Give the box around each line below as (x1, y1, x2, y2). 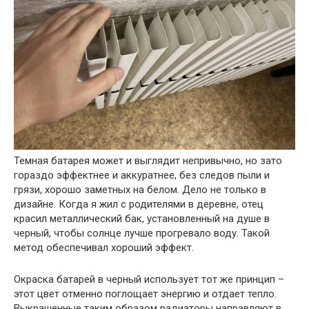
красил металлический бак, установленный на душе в (14, 212, 270, 226)
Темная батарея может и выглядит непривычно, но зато (14, 154, 282, 168)
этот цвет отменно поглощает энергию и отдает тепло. (14, 288, 277, 301)
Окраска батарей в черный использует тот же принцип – (14, 273, 284, 286)
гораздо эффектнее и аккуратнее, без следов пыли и (14, 169, 270, 182)
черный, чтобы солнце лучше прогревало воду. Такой (14, 227, 270, 240)
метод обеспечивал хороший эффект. (14, 241, 194, 255)
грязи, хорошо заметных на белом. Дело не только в (14, 183, 266, 197)
